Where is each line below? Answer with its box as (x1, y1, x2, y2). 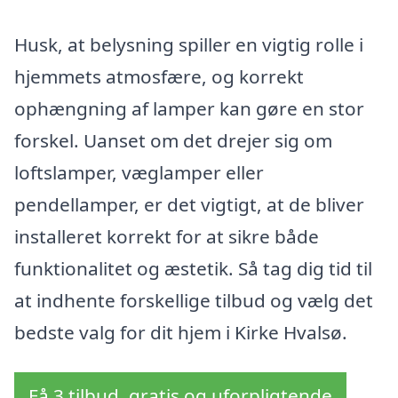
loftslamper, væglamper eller (14, 159, 264, 185)
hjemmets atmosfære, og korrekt (14, 63, 304, 89)
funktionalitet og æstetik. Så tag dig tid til (14, 255, 372, 281)
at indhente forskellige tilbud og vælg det (14, 287, 373, 313)
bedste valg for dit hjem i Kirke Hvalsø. (14, 319, 347, 345)
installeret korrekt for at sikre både (14, 223, 319, 249)
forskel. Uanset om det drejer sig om (14, 127, 332, 153)
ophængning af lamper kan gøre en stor (14, 95, 364, 121)
